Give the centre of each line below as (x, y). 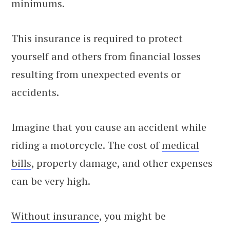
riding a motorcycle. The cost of (87, 145)
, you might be (132, 216)
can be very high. (51, 181)
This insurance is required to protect (97, 38)
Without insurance (55, 216)
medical (180, 145)
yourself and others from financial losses (106, 56)
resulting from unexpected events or (96, 74)
